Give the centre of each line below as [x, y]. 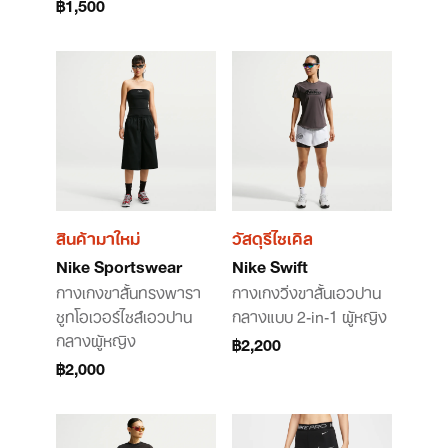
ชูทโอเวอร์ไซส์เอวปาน [124, 315]
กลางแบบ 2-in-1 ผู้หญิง [309, 315]
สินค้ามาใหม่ [98, 237]
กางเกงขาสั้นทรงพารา [128, 291]
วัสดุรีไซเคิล [272, 237]
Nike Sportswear [119, 265]
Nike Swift [270, 265]
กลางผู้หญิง [96, 339]
